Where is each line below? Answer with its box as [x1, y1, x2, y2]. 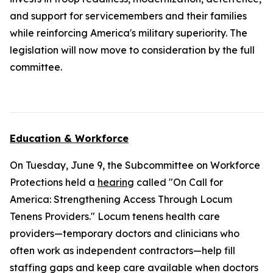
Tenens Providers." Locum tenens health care [10, 210, 220, 222]
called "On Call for [134, 176, 223, 188]
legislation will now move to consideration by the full [10, 44, 255, 56]
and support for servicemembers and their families [10, 10, 247, 22]
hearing [97, 176, 134, 188]
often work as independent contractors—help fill [10, 244, 235, 257]
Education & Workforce [10, 132, 129, 144]
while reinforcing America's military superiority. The [10, 27, 247, 39]
